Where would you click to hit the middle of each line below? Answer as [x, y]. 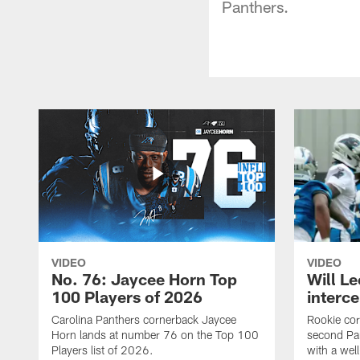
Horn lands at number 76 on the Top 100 [155, 334]
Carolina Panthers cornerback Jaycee [144, 319]
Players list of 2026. [102, 350]
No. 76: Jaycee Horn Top [144, 278]
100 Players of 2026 [127, 296]
